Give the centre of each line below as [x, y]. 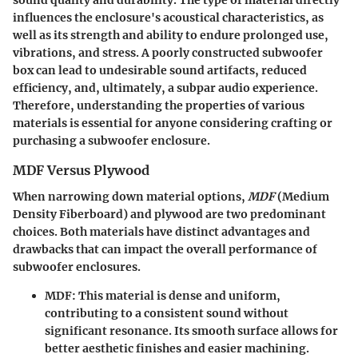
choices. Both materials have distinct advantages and [161, 231]
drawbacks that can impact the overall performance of [165, 249]
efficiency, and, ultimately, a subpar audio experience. [165, 88]
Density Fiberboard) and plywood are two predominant [169, 214]
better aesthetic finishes [113, 348]
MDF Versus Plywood [81, 171]
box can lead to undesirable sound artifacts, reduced [160, 71]
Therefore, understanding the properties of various [159, 106]
